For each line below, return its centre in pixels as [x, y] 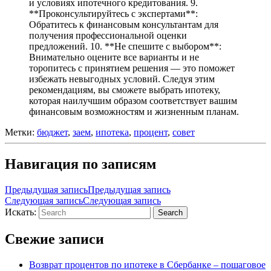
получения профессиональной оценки [108, 36]
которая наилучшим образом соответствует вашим [133, 101]
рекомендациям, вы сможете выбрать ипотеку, [125, 90]
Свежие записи [54, 239]
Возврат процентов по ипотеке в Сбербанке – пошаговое [147, 264]
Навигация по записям [80, 164]
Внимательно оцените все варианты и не [114, 57]
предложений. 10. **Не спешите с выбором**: [125, 47]
